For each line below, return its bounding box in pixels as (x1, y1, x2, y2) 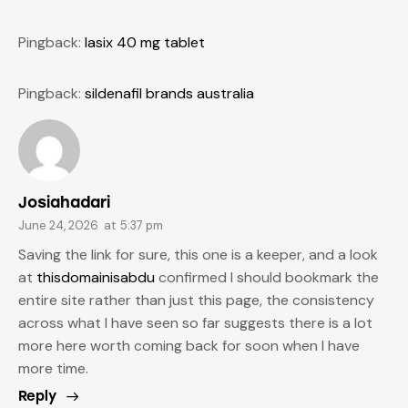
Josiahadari (18, 192, 110, 211)
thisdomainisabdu (36, 268, 155, 288)
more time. (18, 359, 88, 379)
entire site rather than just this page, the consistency (18, 291, 374, 311)
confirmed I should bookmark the (155, 268, 379, 288)
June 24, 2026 (18, 217, 98, 233)
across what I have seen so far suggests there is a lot (18, 313, 372, 333)
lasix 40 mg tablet (85, 32, 205, 52)
